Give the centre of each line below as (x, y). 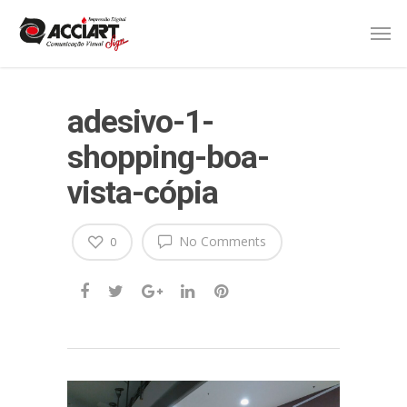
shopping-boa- (168, 157)
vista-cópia (143, 193)
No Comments (221, 241)
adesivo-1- (140, 122)
